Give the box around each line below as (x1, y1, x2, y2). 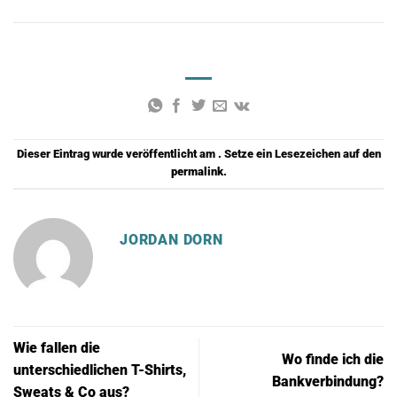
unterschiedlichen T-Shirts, (13, 362, 186, 379)
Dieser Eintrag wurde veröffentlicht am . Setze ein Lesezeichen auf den (16, 147, 381, 161)
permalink (170, 165, 223, 179)
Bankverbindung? (272, 372, 384, 390)
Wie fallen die (13, 339, 100, 357)
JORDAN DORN (120, 231, 223, 249)
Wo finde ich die (282, 350, 384, 368)
